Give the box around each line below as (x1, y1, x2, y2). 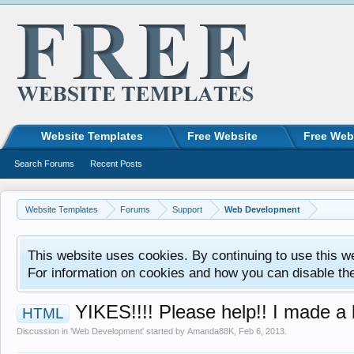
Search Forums (14, 159, 74, 168)
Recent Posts (90, 159, 142, 168)
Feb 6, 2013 (239, 326, 284, 336)
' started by (142, 326, 187, 336)
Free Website (187, 130, 258, 142)
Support (172, 205, 202, 214)
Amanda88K (187, 326, 234, 336)
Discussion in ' (17, 326, 72, 336)
